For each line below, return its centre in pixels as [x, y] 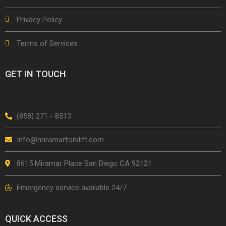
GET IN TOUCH [36, 74]
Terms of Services [47, 43]
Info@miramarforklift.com [60, 139]
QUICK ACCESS [36, 218]
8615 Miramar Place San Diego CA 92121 [84, 163]
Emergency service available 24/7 [71, 187]
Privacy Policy [39, 19]
